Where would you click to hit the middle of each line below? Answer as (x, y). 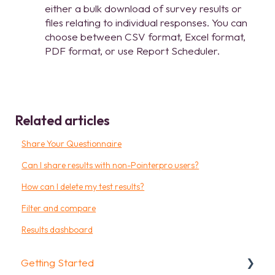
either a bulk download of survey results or (143, 8)
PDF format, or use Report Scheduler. (132, 50)
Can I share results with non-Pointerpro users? (110, 165)
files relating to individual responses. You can (146, 22)
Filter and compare (59, 208)
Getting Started (57, 263)
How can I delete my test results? (83, 186)
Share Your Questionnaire (72, 143)
